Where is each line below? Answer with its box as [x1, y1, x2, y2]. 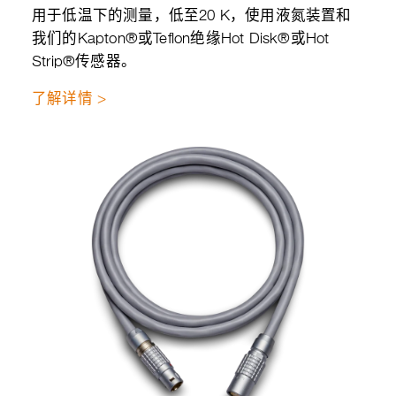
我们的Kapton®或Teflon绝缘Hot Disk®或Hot [32, 32, 330, 47]
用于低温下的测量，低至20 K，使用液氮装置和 [32, 9, 352, 24]
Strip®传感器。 [32, 55, 136, 70]
